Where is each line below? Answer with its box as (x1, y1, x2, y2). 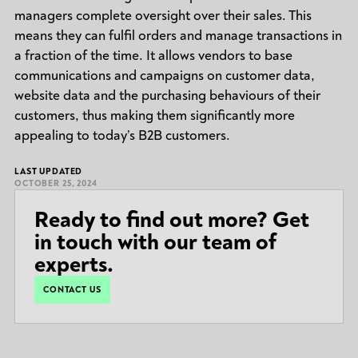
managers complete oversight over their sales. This (14, 6, 312, 25)
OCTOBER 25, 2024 (14, 177, 97, 189)
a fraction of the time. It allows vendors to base (14, 46, 292, 65)
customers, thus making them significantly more (14, 105, 295, 125)
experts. (34, 250, 113, 280)
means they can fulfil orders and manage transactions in (14, 26, 342, 45)
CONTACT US (42, 284, 101, 296)
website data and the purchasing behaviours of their (14, 86, 320, 105)
